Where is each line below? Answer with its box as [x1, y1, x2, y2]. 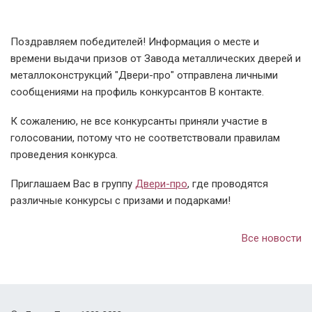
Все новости [242, 232, 302, 244]
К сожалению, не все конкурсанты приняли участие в [10, 115, 267, 127]
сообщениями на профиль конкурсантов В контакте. [10, 86, 264, 98]
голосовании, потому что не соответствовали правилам [10, 132, 280, 144]
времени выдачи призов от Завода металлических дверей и [10, 52, 301, 65]
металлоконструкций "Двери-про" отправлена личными [10, 69, 278, 81]
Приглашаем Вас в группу [10, 178, 135, 190]
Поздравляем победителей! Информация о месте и [10, 36, 259, 48]
